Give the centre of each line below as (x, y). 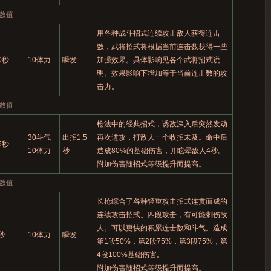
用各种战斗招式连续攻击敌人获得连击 (158, 33)
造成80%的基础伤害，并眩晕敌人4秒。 (161, 151)
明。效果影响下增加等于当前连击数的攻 (162, 73)
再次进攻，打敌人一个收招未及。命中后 (162, 137)
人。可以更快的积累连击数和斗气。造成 (162, 228)
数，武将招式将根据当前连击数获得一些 (162, 47)
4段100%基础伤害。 (130, 255)
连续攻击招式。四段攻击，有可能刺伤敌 (162, 215)
